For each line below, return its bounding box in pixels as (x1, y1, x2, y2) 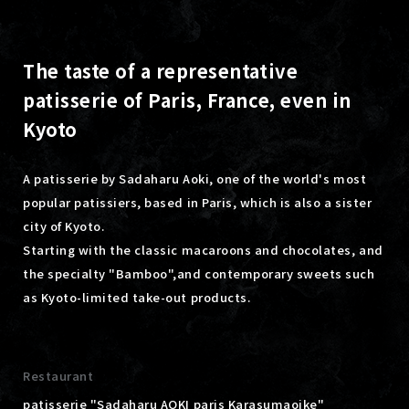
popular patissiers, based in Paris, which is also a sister (23, 194, 372, 211)
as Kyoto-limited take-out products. (23, 288, 257, 306)
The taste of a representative (23, 58, 299, 84)
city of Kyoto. (23, 217, 105, 235)
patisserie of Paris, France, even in (23, 87, 351, 113)
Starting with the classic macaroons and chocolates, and (23, 241, 383, 258)
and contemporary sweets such (176, 265, 375, 282)
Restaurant (23, 367, 94, 384)
